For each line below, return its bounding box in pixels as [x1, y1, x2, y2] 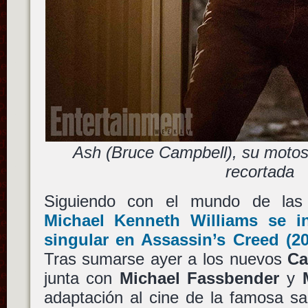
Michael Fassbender [119, 268, 280, 287]
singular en [43, 230, 142, 249]
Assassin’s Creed [141, 230, 279, 249]
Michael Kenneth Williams [43, 210, 258, 230]
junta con [43, 268, 120, 287]
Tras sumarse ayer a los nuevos [43, 249, 288, 268]
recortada [225, 162, 295, 181]
